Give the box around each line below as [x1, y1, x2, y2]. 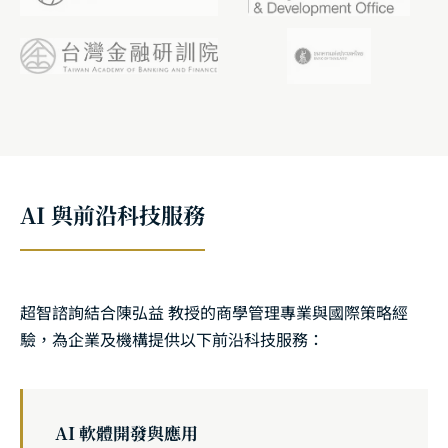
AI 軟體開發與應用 [55, 420, 198, 445]
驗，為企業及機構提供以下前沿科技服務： [20, 327, 324, 351]
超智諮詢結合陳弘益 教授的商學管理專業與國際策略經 [20, 300, 408, 324]
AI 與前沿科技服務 [20, 199, 205, 230]
